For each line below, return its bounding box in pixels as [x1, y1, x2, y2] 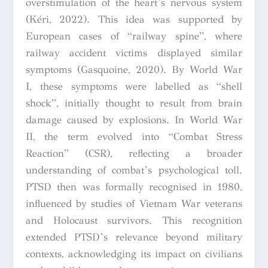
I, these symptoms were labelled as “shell [25, 80, 243, 93]
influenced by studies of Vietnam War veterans [25, 197, 243, 210]
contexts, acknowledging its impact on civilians [25, 247, 243, 260]
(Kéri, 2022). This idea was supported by [25, 13, 243, 26]
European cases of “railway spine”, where [25, 29, 243, 42]
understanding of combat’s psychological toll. [25, 163, 243, 176]
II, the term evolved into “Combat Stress [25, 130, 243, 143]
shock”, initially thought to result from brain [25, 96, 243, 109]
